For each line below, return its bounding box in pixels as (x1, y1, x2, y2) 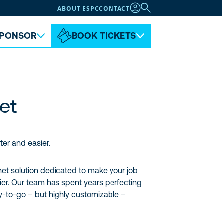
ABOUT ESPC (57, 4, 99, 13)
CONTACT (99, 4, 130, 13)
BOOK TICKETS (71, 30, 136, 41)
